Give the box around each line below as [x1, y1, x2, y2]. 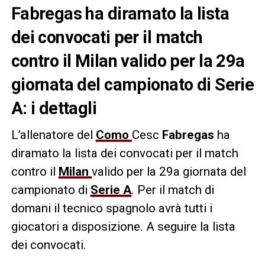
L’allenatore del [11, 127, 96, 142]
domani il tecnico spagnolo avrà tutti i [11, 201, 212, 215]
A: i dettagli [11, 98, 97, 118]
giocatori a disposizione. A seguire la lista [11, 219, 235, 234]
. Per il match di [131, 182, 214, 197]
